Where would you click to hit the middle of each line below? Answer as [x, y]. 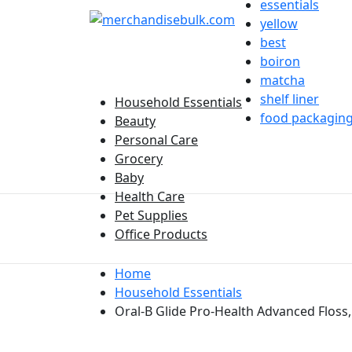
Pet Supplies [151, 215]
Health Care [150, 196]
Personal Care [156, 139]
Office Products [161, 234]
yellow [279, 23]
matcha [282, 80]
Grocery [139, 158]
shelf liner [290, 99]
